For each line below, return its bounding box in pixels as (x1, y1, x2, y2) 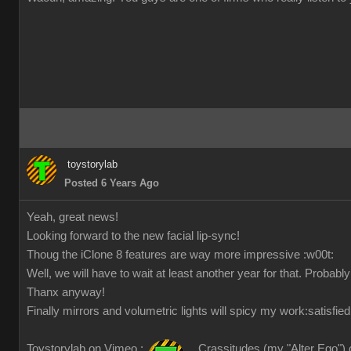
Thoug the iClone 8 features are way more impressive (27, 248, 303, 261)
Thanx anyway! (27, 286, 105, 299)
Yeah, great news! (27, 211, 118, 223)
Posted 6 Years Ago (64, 177, 159, 189)
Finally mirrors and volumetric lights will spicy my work (27, 305, 305, 317)
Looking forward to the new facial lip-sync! (27, 230, 240, 242)
